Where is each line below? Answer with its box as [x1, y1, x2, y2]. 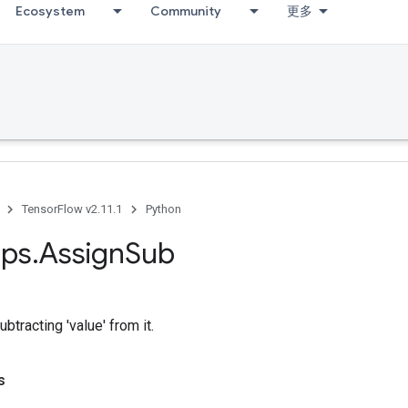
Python [146, 202, 181, 216]
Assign [39, 235, 125, 271]
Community [150, 3, 221, 19]
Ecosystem [15, 3, 85, 19]
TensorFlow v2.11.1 [22, 202, 122, 216]
